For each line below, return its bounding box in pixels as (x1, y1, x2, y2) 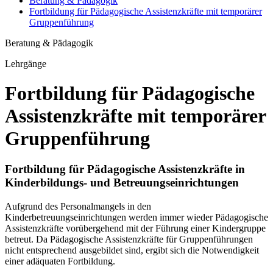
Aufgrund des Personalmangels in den (5, 201, 151, 212)
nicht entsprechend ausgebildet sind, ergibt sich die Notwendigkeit (5, 245, 259, 256)
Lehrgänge (5, 58, 46, 69)
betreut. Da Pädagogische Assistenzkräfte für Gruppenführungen (5, 234, 253, 245)
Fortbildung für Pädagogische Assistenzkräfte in (5, 163, 245, 176)
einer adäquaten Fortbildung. (5, 256, 115, 267)
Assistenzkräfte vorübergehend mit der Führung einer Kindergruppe (5, 223, 266, 234)
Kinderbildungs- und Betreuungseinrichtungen (5, 176, 239, 190)
